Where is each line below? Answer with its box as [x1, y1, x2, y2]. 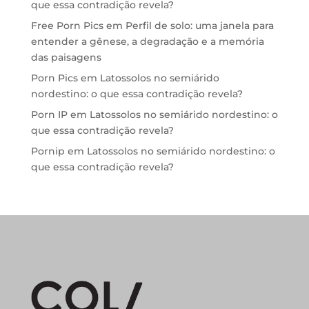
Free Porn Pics [30, 19, 103, 32]
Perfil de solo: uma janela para [125, 19, 274, 32]
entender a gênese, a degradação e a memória [30, 35, 264, 48]
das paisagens [30, 51, 101, 64]
